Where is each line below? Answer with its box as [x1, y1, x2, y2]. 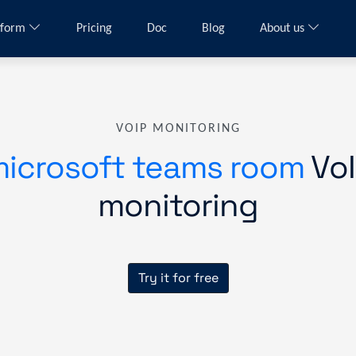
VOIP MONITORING [115, 122, 241, 135]
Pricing [76, 22, 115, 35]
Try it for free [137, 269, 219, 286]
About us [260, 22, 308, 35]
